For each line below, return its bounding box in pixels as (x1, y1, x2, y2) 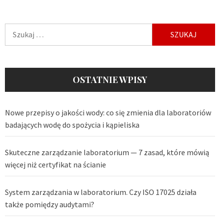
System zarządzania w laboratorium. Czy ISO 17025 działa (5, 187, 196, 197)
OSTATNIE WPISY (73, 74, 147, 86)
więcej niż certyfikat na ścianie (5, 160, 106, 170)
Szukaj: (4, 24, 29, 34)
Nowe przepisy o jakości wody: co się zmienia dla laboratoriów (5, 108, 211, 118)
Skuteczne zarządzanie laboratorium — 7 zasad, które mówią (5, 147, 209, 158)
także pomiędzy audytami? (5, 199, 94, 210)
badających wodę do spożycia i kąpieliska (5, 120, 139, 130)
